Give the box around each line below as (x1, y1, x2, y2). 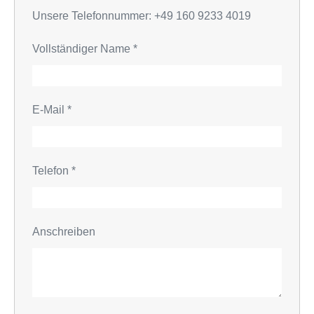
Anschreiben (32, 225, 95, 238)
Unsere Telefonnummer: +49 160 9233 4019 (32, 9, 251, 22)
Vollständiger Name (32, 42, 133, 55)
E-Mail (32, 103, 67, 116)
